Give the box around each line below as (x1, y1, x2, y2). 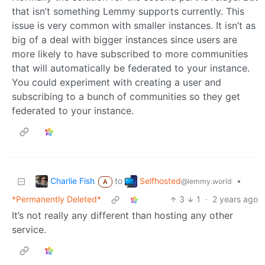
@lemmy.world (180, 176, 232, 186)
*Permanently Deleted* (12, 194, 101, 205)
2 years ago (212, 194, 258, 205)
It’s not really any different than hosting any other (12, 209, 233, 222)
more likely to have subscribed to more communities (12, 48, 248, 60)
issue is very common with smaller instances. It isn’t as (12, 20, 256, 32)
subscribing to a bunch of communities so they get (12, 91, 240, 103)
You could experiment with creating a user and (12, 76, 221, 89)
